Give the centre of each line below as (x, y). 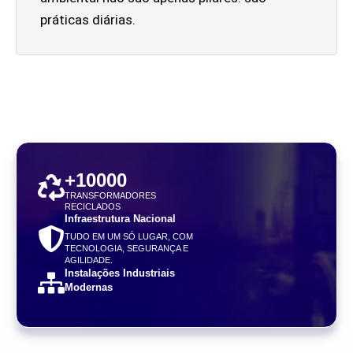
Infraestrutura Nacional (120, 218)
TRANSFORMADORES (110, 195)
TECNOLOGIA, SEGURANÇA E (126, 248)
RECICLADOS (92, 206)
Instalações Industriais (119, 273)
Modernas (88, 287)
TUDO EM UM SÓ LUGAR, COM (128, 236)
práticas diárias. (88, 19)
